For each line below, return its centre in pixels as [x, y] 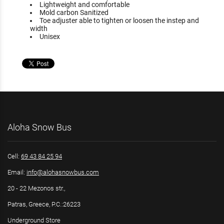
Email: [17, 172]
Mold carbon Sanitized [74, 12]
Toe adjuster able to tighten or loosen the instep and [119, 20]
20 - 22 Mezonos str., [36, 188]
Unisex [50, 36]
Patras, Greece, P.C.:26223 [44, 204]
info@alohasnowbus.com [63, 172]
